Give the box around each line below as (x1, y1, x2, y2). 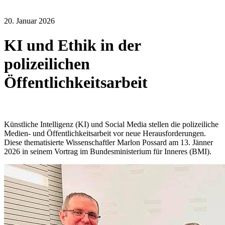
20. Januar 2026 (4, 16, 55, 25)
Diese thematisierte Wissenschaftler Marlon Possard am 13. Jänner (4, 138, 213, 147)
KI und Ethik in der (4, 36, 141, 55)
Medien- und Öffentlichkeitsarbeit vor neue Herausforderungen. (4, 129, 206, 138)
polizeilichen (4, 55, 90, 73)
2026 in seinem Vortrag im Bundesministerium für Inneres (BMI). (4, 147, 211, 156)
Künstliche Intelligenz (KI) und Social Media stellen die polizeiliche (4, 120, 218, 129)
